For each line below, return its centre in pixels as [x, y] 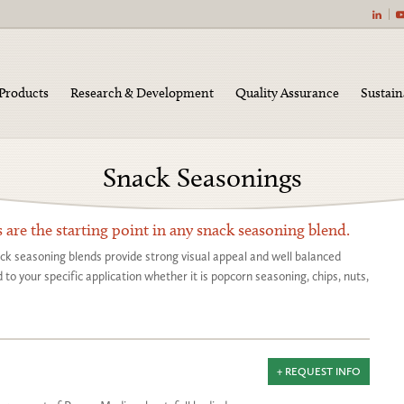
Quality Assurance [287, 93]
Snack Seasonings [202, 178]
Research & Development [142, 93]
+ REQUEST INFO [319, 372]
